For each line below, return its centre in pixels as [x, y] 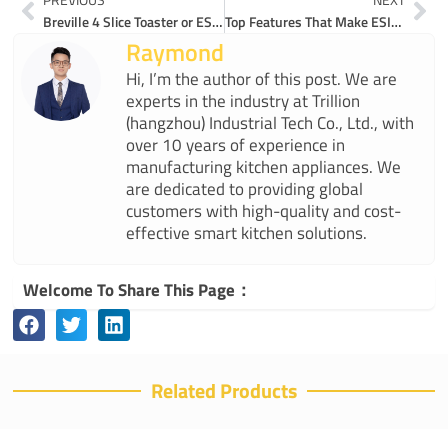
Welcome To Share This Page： [138, 290]
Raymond [175, 51]
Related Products [224, 391]
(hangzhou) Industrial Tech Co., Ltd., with [270, 122]
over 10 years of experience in [236, 144]
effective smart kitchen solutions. [247, 232]
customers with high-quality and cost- [264, 210]
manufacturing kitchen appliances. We [264, 166]
